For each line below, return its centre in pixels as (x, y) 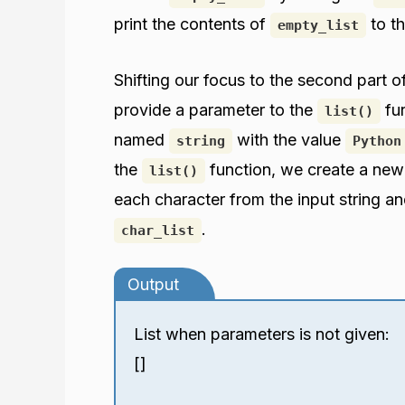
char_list (158, 230)
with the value (289, 139)
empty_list (318, 25)
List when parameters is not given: (262, 334)
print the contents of (192, 24)
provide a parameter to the (216, 109)
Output (153, 285)
